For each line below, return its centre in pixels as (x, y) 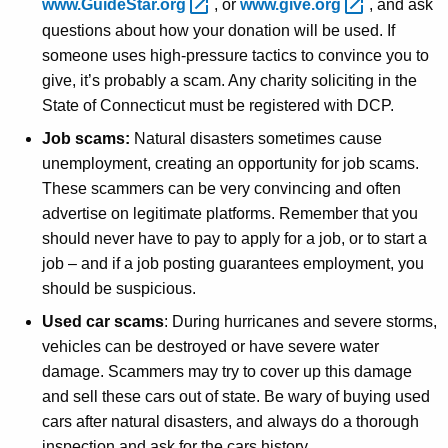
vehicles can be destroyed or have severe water (210, 347)
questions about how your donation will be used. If (218, 31)
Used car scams (103, 322)
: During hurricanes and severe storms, (300, 322)
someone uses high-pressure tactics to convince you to (235, 56)
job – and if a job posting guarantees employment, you (233, 264)
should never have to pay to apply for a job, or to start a (234, 239)
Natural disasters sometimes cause (256, 139)
